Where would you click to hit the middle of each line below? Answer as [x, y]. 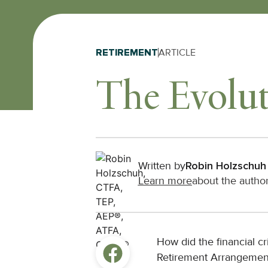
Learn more [165, 180]
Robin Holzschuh [226, 166]
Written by [162, 166]
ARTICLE [177, 53]
